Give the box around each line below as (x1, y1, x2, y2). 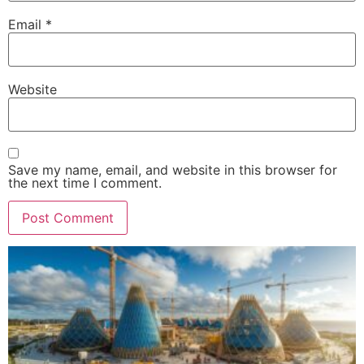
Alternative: (8, 249, 78, 266)
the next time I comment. (8, 174, 162, 191)
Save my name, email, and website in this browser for (8, 161, 337, 178)
